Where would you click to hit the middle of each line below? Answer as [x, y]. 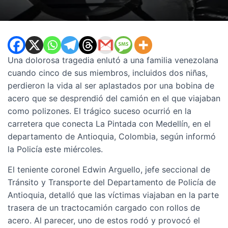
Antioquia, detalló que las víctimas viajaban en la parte [113, 195]
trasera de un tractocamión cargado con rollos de [104, 208]
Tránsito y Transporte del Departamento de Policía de [112, 182]
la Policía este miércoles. [55, 149]
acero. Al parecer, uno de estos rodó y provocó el [104, 220]
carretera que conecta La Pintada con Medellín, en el [109, 124]
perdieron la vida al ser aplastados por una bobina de [111, 85]
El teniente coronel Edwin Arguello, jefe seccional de [109, 169]
